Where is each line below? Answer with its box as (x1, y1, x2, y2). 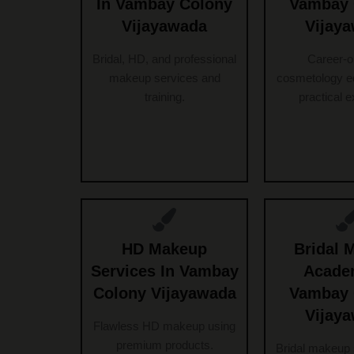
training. (144, 90, 185, 104)
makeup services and (108, 71, 220, 85)
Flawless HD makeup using (93, 319, 235, 333)
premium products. (115, 338, 213, 352)
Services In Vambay (90, 262, 239, 281)
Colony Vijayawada (92, 284, 236, 303)
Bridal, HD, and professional (92, 52, 236, 66)
